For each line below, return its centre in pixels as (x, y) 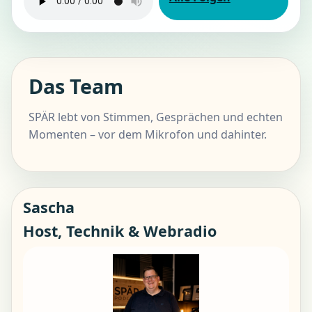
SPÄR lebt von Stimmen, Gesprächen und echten (156, 117)
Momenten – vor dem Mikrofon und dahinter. (148, 134)
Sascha (49, 208)
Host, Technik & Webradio (120, 231)
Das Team (76, 86)
